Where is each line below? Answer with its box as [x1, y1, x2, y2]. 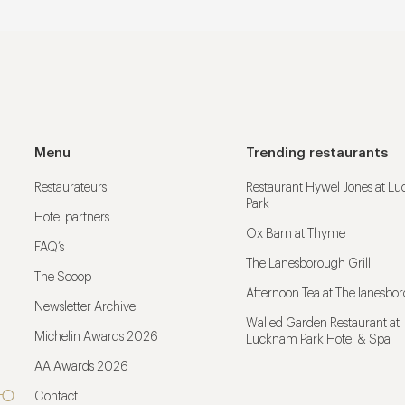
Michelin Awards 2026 [34, 331, 158, 344]
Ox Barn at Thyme [246, 228, 345, 240]
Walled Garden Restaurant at [246, 317, 400, 330]
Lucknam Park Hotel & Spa [246, 334, 391, 346]
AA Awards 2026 [34, 361, 128, 373]
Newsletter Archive [34, 301, 136, 314]
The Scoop [34, 271, 91, 284]
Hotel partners [34, 212, 109, 224]
